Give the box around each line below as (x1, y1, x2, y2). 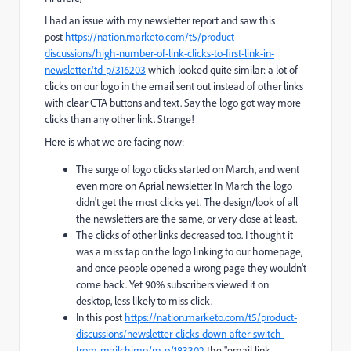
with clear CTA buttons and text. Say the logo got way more (45, 96, 301, 109)
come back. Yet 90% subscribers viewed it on (76, 277, 269, 291)
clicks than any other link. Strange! (45, 112, 194, 125)
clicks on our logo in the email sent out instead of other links (45, 79, 303, 92)
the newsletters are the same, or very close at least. (76, 212, 297, 225)
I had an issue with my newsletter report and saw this (45, 13, 275, 27)
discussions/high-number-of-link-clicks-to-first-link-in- (45, 46, 274, 60)
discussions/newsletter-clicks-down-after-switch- (76, 327, 284, 340)
